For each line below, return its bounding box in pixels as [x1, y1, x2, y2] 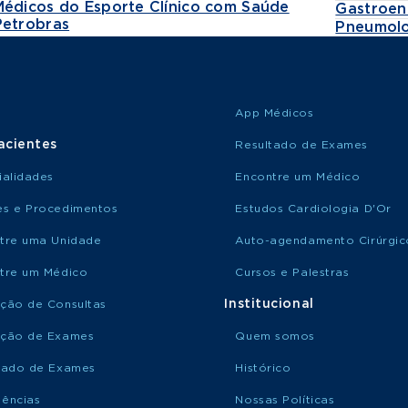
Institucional [224, 298, 314, 311]
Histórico [235, 362, 291, 373]
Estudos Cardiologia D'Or [235, 203, 392, 214]
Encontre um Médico [235, 171, 361, 182]
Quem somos [235, 331, 315, 342]
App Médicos [235, 107, 314, 118]
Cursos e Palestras [235, 267, 350, 278]
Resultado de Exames [235, 139, 369, 150]
